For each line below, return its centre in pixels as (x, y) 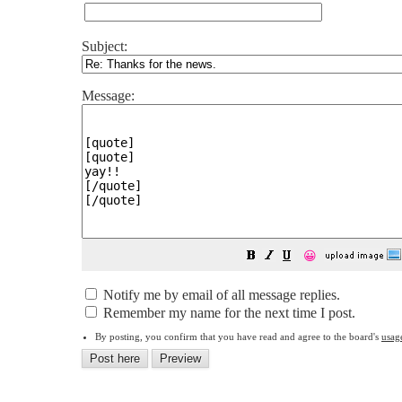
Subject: (105, 46)
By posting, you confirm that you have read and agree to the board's (238, 336)
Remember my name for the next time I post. (227, 313)
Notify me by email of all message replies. (220, 295)
